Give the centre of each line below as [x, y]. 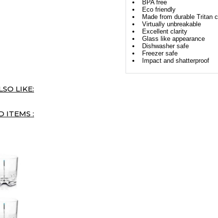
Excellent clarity [164, 31]
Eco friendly [159, 9]
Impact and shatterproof [175, 60]
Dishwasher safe [165, 46]
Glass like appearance [173, 38]
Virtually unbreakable [171, 24]
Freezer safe [160, 53]
